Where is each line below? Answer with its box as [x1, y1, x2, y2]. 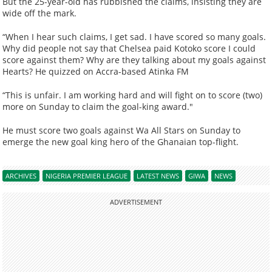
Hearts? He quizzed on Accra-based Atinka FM [2, 66, 189, 78]
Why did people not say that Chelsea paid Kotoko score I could [2, 42, 256, 55]
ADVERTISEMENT [109, 197, 162, 207]
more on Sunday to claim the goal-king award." [2, 101, 194, 113]
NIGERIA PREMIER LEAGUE [46, 171, 128, 181]
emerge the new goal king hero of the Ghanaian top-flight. [2, 136, 239, 148]
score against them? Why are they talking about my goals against [2, 54, 267, 66]
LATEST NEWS [137, 171, 180, 181]
